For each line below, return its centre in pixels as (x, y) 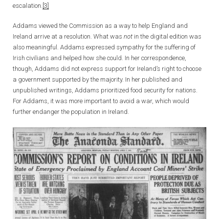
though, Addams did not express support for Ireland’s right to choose (107, 69)
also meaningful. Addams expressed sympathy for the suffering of (104, 47)
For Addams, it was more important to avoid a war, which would (101, 101)
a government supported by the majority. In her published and (98, 80)
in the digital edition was (167, 37)
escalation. (28, 5)
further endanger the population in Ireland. (72, 112)
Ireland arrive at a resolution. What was (68, 37)
